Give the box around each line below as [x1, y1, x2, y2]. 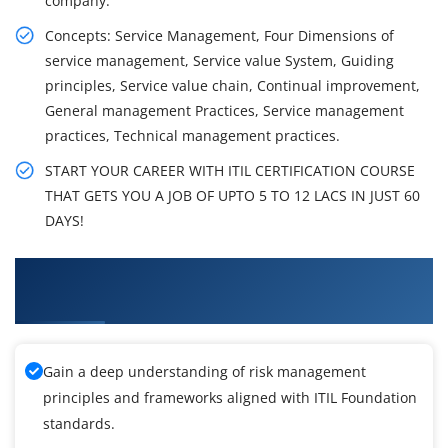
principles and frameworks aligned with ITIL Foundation [43, 388, 417, 408]
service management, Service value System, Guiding [45, 51, 394, 71]
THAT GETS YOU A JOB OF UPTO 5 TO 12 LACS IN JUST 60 [45, 186, 420, 206]
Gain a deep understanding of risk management [43, 362, 366, 382]
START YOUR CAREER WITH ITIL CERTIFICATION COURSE [45, 161, 415, 181]
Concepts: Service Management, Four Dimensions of [45, 26, 394, 46]
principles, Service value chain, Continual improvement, [45, 76, 420, 96]
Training [15, 288, 88, 313]
